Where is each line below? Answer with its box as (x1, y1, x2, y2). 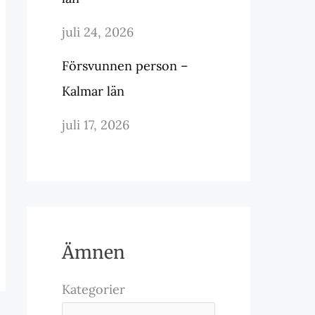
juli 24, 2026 (62, 24, 134, 40)
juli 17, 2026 (62, 117, 129, 133)
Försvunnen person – (62, 58, 188, 74)
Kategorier (62, 281, 125, 297)
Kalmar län (62, 83, 124, 99)
